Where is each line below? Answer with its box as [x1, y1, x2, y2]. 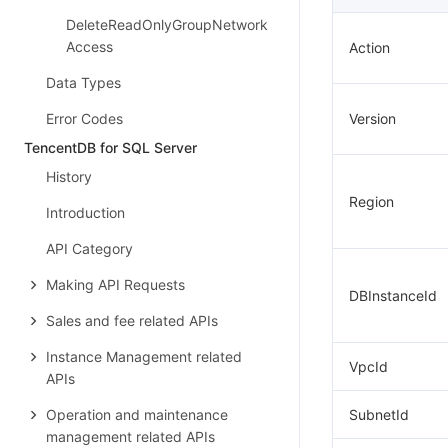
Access [66, 38, 113, 55]
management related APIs [46, 428, 215, 445]
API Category [46, 240, 133, 257]
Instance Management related [46, 348, 242, 365]
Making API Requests [46, 276, 185, 293]
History [46, 168, 92, 185]
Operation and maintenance [46, 406, 228, 423]
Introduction [46, 204, 125, 221]
